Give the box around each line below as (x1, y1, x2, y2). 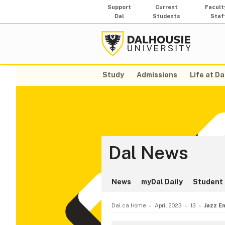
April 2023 (154, 202, 182, 209)
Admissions (137, 71, 178, 79)
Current (155, 4, 178, 10)
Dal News (108, 142, 188, 164)
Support (107, 4, 132, 10)
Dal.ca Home (111, 202, 146, 209)
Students (153, 13, 181, 19)
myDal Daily (141, 178, 183, 186)
